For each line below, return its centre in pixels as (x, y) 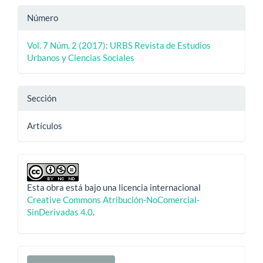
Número (43, 17)
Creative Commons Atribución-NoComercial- (113, 199)
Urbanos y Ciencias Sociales (81, 57)
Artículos (45, 125)
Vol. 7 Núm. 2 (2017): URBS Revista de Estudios (119, 45)
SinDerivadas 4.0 (60, 212)
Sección (42, 98)
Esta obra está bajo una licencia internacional (114, 187)
